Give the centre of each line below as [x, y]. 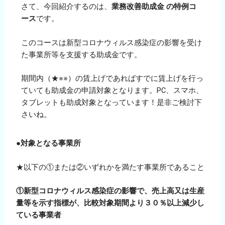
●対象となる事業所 [49, 143]
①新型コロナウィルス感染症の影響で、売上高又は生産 [110, 191]
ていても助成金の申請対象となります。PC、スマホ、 [113, 91]
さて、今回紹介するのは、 [67, 7]
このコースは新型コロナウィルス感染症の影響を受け [112, 42]
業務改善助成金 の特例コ [154, 7]
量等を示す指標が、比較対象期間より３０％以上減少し [110, 203]
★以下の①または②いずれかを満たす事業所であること [110, 167]
